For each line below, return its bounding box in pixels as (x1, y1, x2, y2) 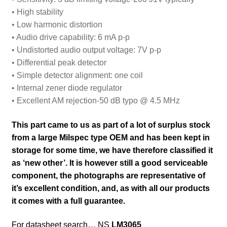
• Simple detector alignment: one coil (11, 70, 143, 80)
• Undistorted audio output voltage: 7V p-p (11, 45, 161, 54)
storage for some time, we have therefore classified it (11, 145, 213, 155)
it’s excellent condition (11, 183, 97, 193)
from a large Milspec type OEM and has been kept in (11, 133, 210, 142)
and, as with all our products (101, 183, 210, 193)
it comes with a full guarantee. (11, 196, 127, 205)
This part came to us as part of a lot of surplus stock (11, 120, 210, 129)
